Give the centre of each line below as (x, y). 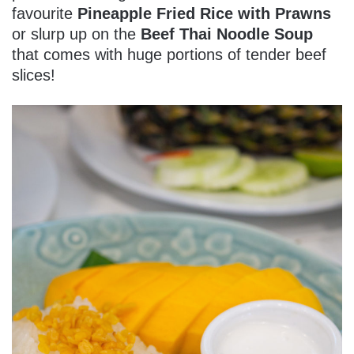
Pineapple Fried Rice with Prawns (204, 14)
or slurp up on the (76, 34)
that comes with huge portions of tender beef (169, 55)
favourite (45, 14)
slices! (34, 75)
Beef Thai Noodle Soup (227, 34)
